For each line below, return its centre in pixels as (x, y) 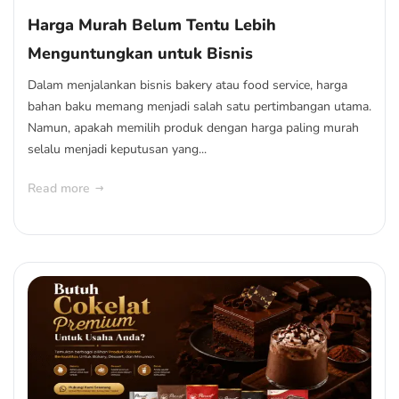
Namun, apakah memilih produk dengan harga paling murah (193, 128)
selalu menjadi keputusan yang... (117, 149)
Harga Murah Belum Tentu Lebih (152, 25)
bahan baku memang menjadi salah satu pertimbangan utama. (199, 106)
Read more (59, 188)
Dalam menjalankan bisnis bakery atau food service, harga (187, 85)
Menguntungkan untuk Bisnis (140, 53)
